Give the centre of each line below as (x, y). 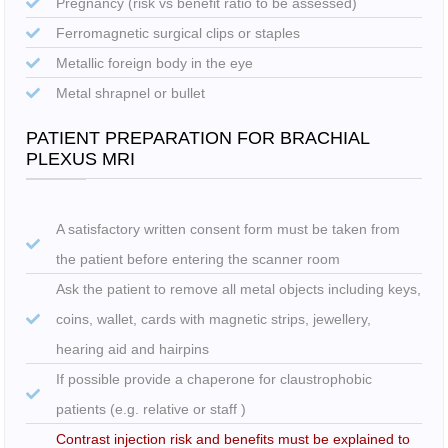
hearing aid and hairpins (132, 349)
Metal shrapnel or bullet (130, 93)
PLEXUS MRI (80, 159)
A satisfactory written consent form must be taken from (227, 229)
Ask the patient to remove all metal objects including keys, (238, 289)
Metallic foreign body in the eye (154, 63)
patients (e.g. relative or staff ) (150, 409)
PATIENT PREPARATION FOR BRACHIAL (197, 138)
